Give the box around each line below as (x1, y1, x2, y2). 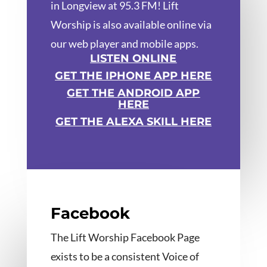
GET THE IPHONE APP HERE (55, 69, 212, 83)
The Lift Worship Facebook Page (50, 231, 200, 244)
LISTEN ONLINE (90, 52, 177, 66)
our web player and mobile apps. (50, 37, 198, 51)
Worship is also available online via (50, 18, 212, 32)
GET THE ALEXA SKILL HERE (55, 115, 212, 129)
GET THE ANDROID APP (67, 86, 200, 100)
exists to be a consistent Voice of (50, 250, 199, 263)
